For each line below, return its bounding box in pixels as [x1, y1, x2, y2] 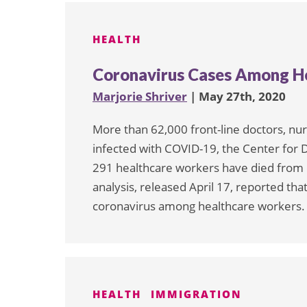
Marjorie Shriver [93, 88, 187, 105]
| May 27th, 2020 [187, 88, 286, 105]
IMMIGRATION [151, 287, 242, 302]
